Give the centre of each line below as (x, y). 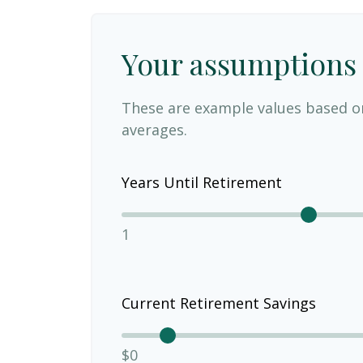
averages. (154, 130)
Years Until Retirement (202, 182)
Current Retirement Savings (219, 303)
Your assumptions (239, 64)
